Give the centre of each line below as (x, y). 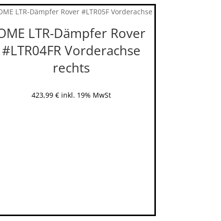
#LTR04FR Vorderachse (71, 51)
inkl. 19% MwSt (86, 95)
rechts (71, 68)
